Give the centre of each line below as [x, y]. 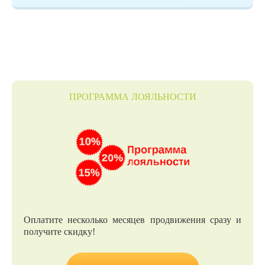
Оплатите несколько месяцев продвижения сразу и [132, 220]
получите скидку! [59, 232]
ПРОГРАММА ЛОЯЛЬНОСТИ [132, 97]
